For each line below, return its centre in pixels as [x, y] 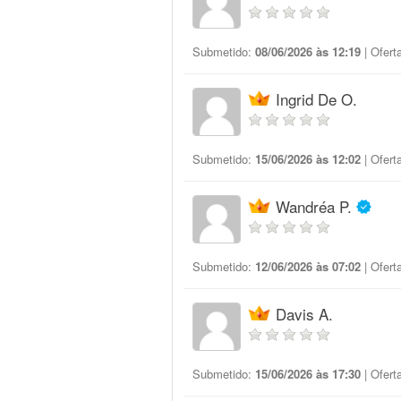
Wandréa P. [314, 206]
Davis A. [304, 314]
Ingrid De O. [316, 99]
